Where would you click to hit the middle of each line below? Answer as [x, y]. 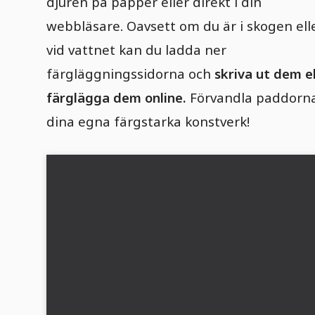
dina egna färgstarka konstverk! [148, 121]
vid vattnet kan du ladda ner [136, 50]
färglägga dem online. [116, 97]
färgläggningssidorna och [130, 73]
